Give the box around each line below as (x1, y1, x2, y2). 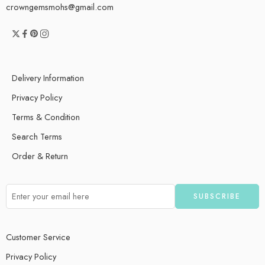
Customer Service (6, 230, 70, 243)
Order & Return (12, 149, 68, 162)
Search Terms (12, 130, 62, 143)
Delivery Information (12, 71, 84, 84)
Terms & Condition (12, 110, 80, 123)
